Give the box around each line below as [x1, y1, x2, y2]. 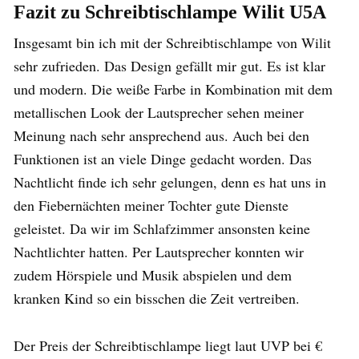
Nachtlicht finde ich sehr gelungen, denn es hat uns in [14, 171, 326, 192]
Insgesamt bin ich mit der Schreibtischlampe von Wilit [14, 32, 331, 52]
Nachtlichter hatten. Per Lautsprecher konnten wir [14, 241, 304, 261]
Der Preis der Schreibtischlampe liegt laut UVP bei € [14, 335, 322, 355]
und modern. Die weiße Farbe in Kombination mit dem [14, 79, 333, 99]
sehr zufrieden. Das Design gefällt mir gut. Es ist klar [14, 55, 325, 75]
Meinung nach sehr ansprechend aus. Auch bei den [14, 125, 309, 145]
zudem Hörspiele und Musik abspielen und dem [14, 264, 292, 284]
